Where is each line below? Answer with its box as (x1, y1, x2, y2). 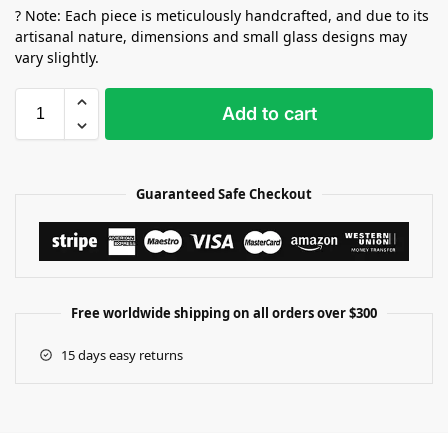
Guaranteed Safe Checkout (136, 184, 312, 203)
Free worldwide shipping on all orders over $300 (71, 303, 377, 322)
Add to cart (221, 102, 317, 124)
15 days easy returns (60, 345, 183, 364)
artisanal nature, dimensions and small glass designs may (15, 26, 407, 46)
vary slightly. (15, 47, 99, 67)
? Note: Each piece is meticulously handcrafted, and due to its (15, 5, 429, 25)
